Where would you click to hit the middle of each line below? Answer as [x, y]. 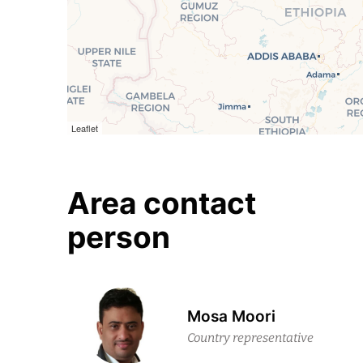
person [119, 237]
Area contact [162, 203]
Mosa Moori [231, 316]
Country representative [250, 338]
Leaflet [85, 128]
